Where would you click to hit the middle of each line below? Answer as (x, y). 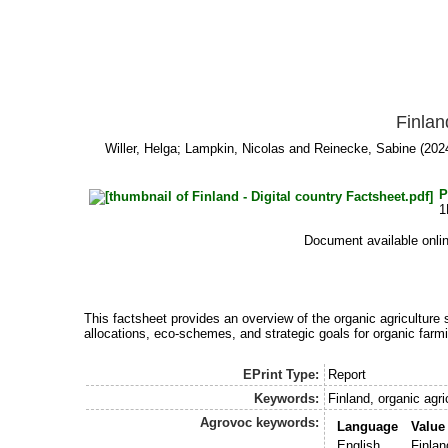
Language (367, 427)
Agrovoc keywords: (259, 423)
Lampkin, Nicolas (234, 149)
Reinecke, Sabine (364, 149)
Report (347, 375)
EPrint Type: (280, 375)
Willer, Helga (140, 149)
